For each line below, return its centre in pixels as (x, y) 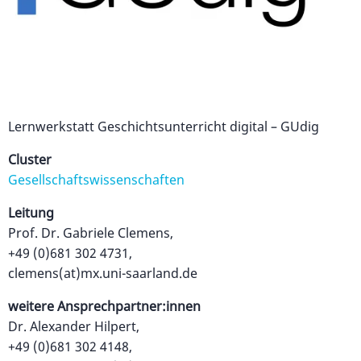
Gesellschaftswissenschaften (96, 180)
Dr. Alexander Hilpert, (74, 327)
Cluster (30, 160)
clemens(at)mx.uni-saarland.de (103, 274)
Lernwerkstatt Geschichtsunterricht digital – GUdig (164, 127)
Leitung (31, 213)
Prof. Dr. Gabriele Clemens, (91, 233)
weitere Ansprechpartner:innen (104, 307)
